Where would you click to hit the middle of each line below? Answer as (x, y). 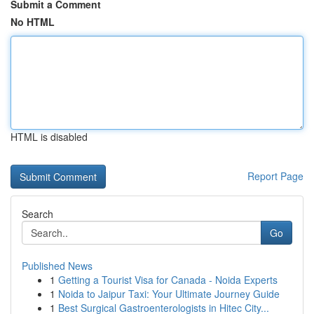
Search (37, 214)
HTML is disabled (49, 137)
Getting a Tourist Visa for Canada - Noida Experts (168, 280)
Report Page (275, 176)
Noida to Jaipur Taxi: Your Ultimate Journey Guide (169, 294)
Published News (57, 266)
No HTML (33, 22)
